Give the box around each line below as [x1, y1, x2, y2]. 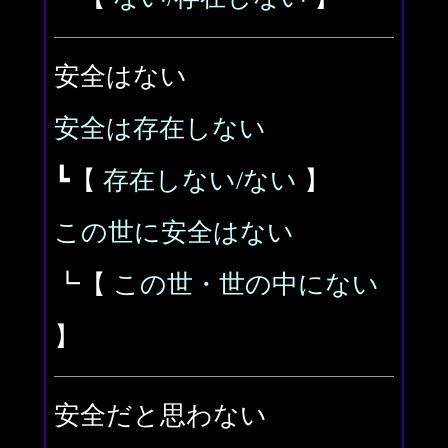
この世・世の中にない [113, 270, 379, 299]
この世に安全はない [54, 218, 294, 247]
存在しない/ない [103, 166, 297, 195]
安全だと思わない [54, 401, 267, 430]
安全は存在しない [54, 114, 266, 143]
